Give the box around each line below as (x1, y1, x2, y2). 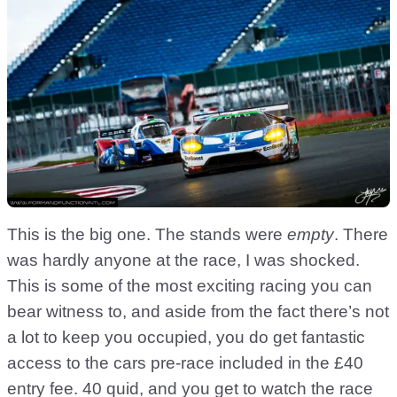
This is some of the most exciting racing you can (7, 276, 372, 296)
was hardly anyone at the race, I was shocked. (7, 251, 360, 270)
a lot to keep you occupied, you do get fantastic (7, 328, 365, 347)
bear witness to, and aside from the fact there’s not (7, 302, 389, 322)
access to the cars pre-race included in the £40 (7, 354, 363, 373)
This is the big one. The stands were (7, 225, 287, 245)
